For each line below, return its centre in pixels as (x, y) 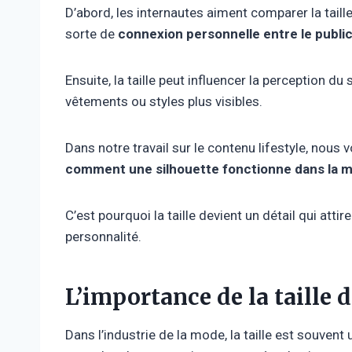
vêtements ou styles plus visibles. (164, 101)
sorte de (92, 33)
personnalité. (103, 236)
